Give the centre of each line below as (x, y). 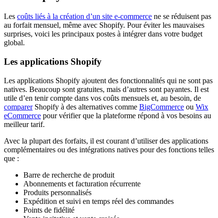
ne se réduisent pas (182, 17)
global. (14, 43)
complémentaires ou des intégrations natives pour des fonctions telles (109, 149)
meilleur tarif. (24, 124)
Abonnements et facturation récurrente (82, 183)
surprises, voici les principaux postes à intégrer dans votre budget (103, 34)
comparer (18, 107)
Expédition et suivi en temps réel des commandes (99, 201)
